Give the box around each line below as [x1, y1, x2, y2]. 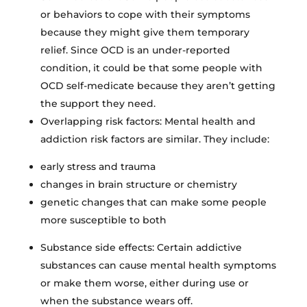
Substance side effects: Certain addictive [40, 241, 242, 254]
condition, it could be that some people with [40, 61, 262, 74]
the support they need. [40, 97, 156, 110]
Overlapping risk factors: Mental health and [40, 114, 256, 127]
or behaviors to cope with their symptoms [40, 8, 250, 21]
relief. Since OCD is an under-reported [40, 43, 230, 56]
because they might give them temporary [40, 25, 249, 38]
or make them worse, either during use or [40, 276, 249, 289]
